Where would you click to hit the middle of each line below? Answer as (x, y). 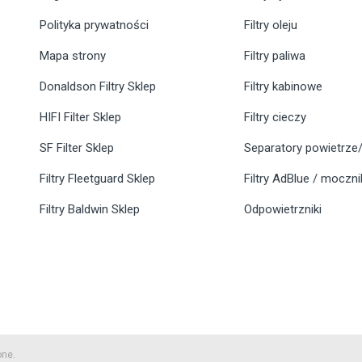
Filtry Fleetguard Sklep (97, 179)
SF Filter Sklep (77, 148)
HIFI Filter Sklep (80, 118)
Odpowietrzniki (283, 210)
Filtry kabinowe (284, 87)
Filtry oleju (271, 25)
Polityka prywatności (94, 25)
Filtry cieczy (276, 118)
